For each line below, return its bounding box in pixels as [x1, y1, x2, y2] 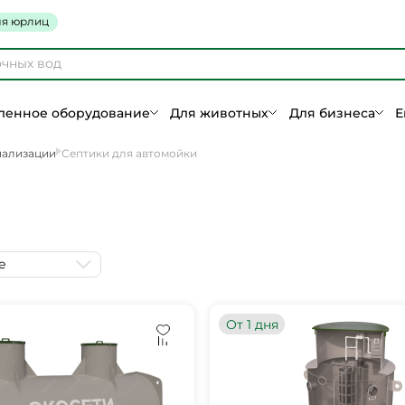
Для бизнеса [288, 105, 375, 121]
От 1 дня [225, 316, 278, 333]
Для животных [170, 105, 269, 121]
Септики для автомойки [61, 146, 197, 160]
